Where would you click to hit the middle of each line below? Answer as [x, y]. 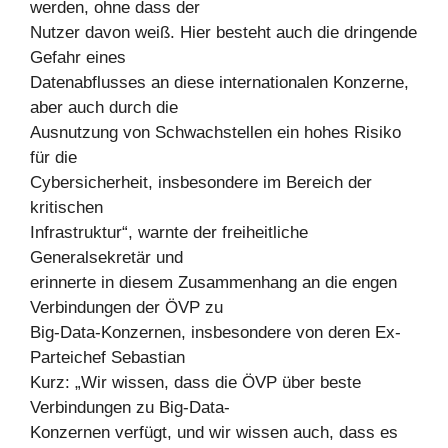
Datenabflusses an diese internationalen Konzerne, [219, 83]
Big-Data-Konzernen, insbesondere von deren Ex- [215, 333]
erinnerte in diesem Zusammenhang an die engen [213, 283]
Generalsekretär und [106, 258]
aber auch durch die [104, 108]
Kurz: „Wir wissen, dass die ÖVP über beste [195, 383]
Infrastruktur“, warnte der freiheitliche [169, 233]
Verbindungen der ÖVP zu [126, 308]
